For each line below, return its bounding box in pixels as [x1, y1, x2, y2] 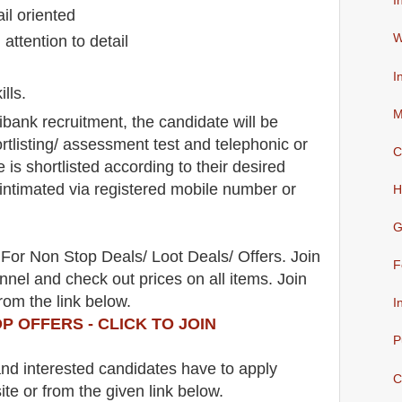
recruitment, [38, 112, 127, 131]
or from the [23, 381, 106, 400]
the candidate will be [127, 112, 278, 131]
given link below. [106, 381, 228, 400]
